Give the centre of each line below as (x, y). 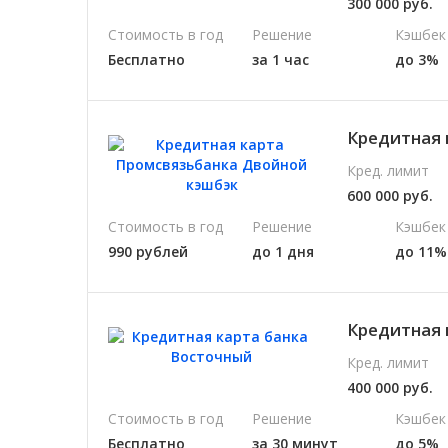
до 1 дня (282, 251)
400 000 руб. (390, 387)
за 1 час (280, 59)
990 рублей (148, 251)
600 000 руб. (390, 195)
